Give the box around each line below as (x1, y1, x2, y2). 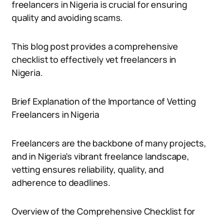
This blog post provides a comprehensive (12, 40, 178, 52)
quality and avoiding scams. (12, 12, 123, 23)
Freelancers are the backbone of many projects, (12, 137, 206, 149)
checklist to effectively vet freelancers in (12, 54, 177, 65)
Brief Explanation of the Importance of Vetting (12, 95, 196, 107)
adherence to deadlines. (12, 177, 110, 188)
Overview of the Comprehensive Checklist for (12, 205, 196, 217)
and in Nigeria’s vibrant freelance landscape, (12, 150, 189, 162)
